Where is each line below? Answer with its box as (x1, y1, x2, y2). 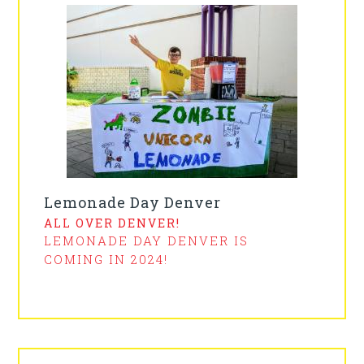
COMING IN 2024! (44, 251, 169, 268)
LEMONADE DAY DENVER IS (44, 232, 249, 249)
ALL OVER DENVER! (44, 215, 181, 232)
